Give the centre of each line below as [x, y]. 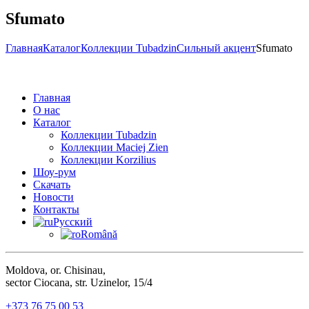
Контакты [56, 209]
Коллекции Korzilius [108, 159]
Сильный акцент [216, 48]
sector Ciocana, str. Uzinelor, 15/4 [79, 282]
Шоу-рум [54, 172]
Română [99, 234]
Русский [73, 221]
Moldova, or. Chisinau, [56, 270]
